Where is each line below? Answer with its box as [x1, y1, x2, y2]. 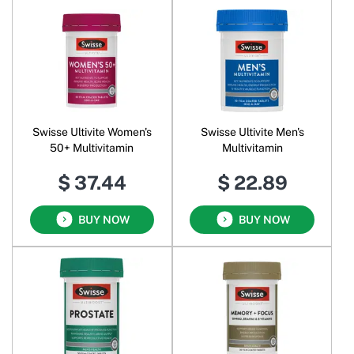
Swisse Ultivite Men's [200, 125, 304, 138]
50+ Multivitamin [50, 141, 134, 154]
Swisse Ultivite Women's [32, 125, 152, 138]
